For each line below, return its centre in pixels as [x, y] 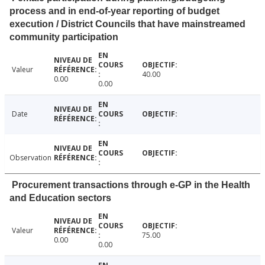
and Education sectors [60, 198]
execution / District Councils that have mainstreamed [127, 24]
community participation [64, 37]
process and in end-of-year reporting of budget [114, 11]
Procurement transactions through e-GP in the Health [131, 185]
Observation [30, 158]
